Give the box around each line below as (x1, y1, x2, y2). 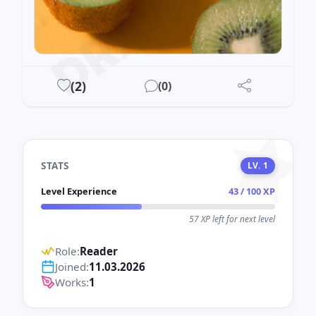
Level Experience (41, 185, 117, 198)
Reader (80, 244, 118, 259)
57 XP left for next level (189, 213, 275, 226)
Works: (55, 275, 89, 290)
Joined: (55, 260, 89, 274)
